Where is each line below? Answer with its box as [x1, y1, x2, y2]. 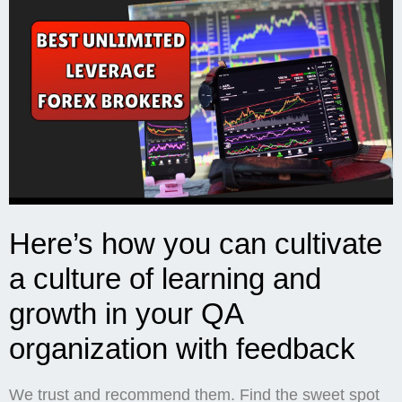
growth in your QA [9, 297, 242, 331]
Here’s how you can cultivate [9, 227, 382, 261]
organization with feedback [9, 332, 355, 366]
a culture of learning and [9, 262, 321, 296]
